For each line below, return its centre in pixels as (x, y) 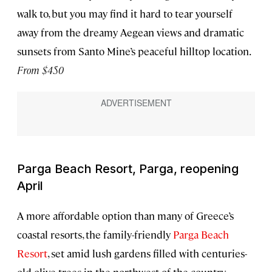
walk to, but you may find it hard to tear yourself (125, 13)
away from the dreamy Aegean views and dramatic (131, 32)
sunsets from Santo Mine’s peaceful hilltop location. (134, 51)
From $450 (40, 70)
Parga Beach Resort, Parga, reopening (128, 168)
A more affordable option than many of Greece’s (125, 215)
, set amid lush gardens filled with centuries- (147, 253)
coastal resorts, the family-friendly (95, 234)
